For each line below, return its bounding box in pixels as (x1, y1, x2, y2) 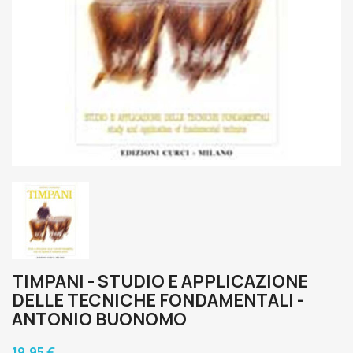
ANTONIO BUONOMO (12, 307, 187, 331)
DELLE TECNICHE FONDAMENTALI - (12, 288, 304, 312)
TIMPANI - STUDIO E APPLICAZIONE (12, 269, 308, 293)
